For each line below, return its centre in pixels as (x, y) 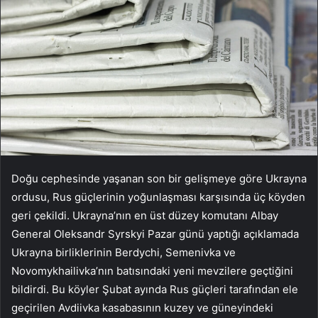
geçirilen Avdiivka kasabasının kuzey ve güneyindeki (142, 308)
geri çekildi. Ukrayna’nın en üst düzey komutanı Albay (145, 216)
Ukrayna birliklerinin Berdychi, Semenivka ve (124, 253)
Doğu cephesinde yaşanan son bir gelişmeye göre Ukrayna (159, 179)
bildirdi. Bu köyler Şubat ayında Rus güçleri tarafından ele (155, 290)
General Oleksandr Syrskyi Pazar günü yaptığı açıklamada (155, 234)
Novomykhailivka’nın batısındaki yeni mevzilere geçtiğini (152, 271)
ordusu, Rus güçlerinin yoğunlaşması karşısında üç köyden (158, 197)
